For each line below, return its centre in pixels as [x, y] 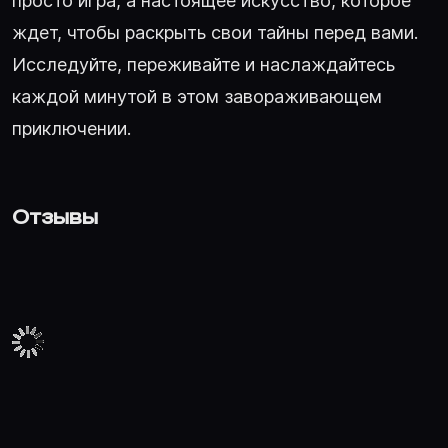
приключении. [71, 128]
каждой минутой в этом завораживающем [197, 96]
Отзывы [55, 216]
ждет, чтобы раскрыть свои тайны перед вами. [215, 32]
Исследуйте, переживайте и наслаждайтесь [203, 64]
